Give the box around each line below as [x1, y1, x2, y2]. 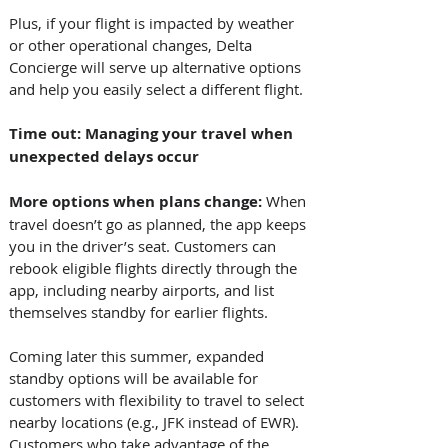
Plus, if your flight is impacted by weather [9, 12, 298, 33]
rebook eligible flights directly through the [9, 257, 301, 278]
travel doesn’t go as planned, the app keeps [9, 213, 310, 234]
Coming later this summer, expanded [9, 345, 268, 366]
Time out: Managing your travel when [9, 122, 297, 144]
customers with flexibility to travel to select [9, 389, 308, 410]
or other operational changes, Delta [9, 34, 256, 55]
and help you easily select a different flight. [9, 78, 307, 99]
